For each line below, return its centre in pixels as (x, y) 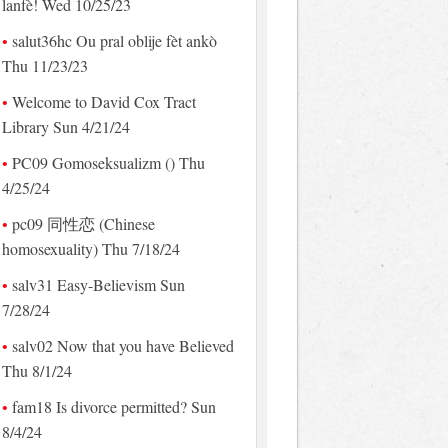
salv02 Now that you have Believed (122, 345)
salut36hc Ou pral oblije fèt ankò (114, 40)
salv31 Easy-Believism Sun (98, 284)
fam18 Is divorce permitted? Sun (113, 406)
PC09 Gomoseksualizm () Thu (108, 162)
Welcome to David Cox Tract (103, 101)
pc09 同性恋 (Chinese (83, 223)
